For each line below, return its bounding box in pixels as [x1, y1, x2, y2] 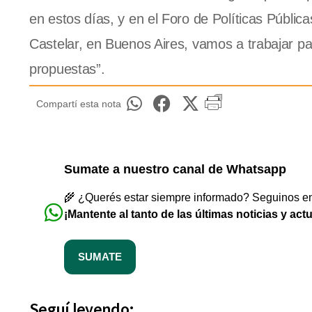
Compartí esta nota [36, 98, 121, 110]
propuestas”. [29, 61, 105, 77]
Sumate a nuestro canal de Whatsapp [64, 162, 286, 177]
